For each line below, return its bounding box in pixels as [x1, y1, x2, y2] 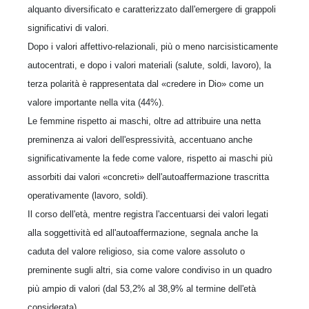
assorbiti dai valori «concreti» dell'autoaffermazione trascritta [28, 172, 269, 182]
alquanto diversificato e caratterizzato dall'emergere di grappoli [28, 4, 276, 14]
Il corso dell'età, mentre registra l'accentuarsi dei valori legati [28, 209, 268, 219]
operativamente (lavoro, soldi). [28, 190, 148, 201]
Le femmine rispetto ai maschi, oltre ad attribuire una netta [28, 116, 261, 126]
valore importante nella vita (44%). [28, 97, 164, 108]
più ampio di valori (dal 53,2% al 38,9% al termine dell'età [28, 283, 256, 294]
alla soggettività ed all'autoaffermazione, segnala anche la [28, 228, 258, 238]
